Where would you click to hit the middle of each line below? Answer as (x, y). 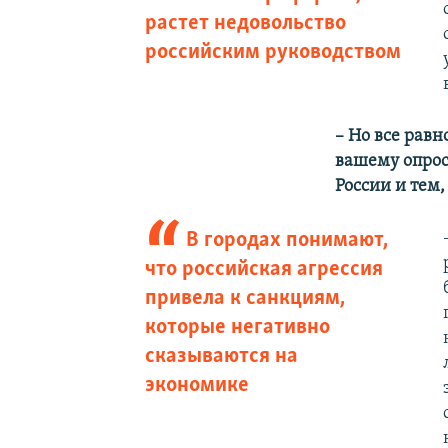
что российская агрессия (263, 269)
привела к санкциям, (244, 298)
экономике (196, 385)
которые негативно (237, 327)
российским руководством (272, 52)
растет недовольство (245, 23)
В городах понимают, (287, 240)
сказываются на (221, 356)
